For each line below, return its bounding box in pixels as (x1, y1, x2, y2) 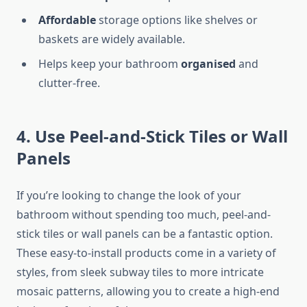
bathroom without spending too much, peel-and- (16, 207, 271, 223)
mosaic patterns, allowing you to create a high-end (16, 284, 280, 299)
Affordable (38, 12, 96, 28)
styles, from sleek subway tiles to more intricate (16, 265, 264, 280)
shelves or (202, 12, 258, 28)
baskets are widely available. (38, 32, 185, 47)
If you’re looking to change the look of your (16, 188, 241, 204)
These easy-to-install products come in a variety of (16, 245, 276, 261)
